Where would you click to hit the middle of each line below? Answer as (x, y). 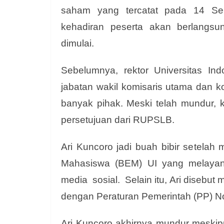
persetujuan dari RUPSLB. (119, 120)
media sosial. (93, 180)
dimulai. (79, 43)
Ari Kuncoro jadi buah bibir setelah (140, 147)
